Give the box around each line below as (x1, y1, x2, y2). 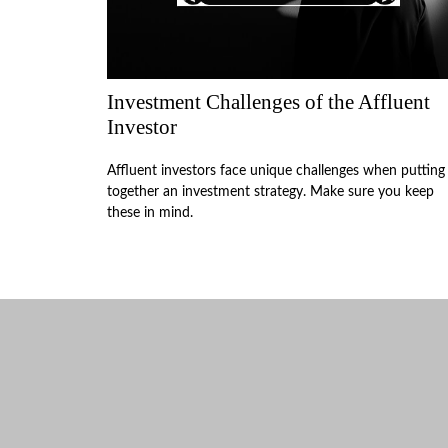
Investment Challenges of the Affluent (107, 89, 430, 114)
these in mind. (107, 205, 193, 220)
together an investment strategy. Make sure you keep (107, 184, 434, 199)
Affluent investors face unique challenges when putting (107, 163, 445, 178)
